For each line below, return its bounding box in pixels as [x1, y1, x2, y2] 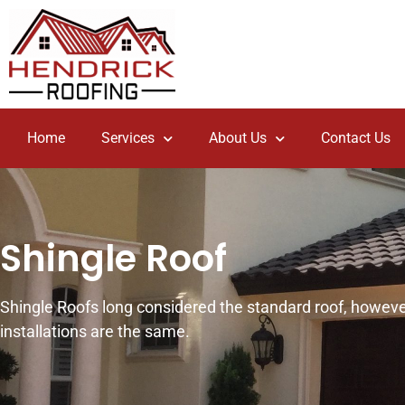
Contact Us [321, 129, 391, 146]
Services [101, 129, 155, 146]
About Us [209, 129, 267, 146]
